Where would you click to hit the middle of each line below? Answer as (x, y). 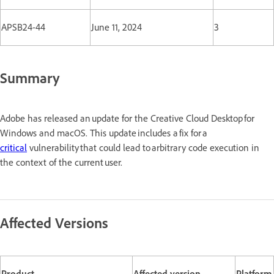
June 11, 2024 (117, 27)
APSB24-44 (23, 27)
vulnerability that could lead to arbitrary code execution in (143, 147)
